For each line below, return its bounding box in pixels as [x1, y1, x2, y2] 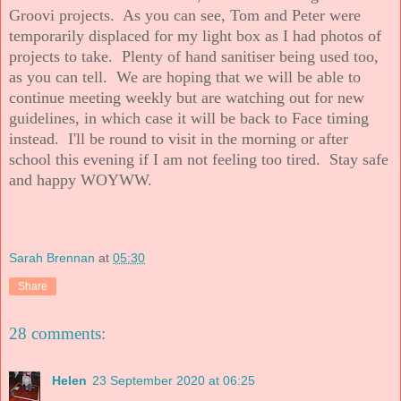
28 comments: [9, 324, 106, 344]
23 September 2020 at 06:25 [92, 372, 255, 388]
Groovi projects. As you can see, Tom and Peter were [9, 5, 361, 24]
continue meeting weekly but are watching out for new [9, 88, 364, 107]
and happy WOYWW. [9, 170, 152, 189]
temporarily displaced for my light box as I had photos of [9, 26, 381, 45]
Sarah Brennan [9, 251, 95, 266]
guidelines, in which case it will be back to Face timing [9, 108, 369, 127]
